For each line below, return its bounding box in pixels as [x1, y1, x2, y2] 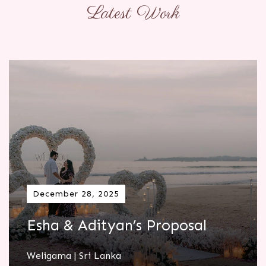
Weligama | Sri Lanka [27, 249, 121, 261]
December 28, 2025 [33, 188, 119, 199]
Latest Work [86, 1, 180, 26]
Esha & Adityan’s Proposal [27, 216, 207, 235]
